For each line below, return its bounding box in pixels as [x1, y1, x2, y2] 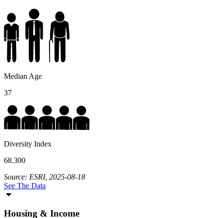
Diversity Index [4, 140, 52, 148]
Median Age [4, 72, 42, 81]
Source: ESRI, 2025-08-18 [4, 173, 85, 182]
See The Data [4, 182, 46, 190]
